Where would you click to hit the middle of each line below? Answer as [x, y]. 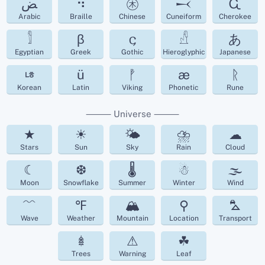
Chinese [132, 17]
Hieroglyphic [184, 52]
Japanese [235, 52]
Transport [235, 219]
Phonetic [184, 88]
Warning [132, 254]
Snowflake [81, 183]
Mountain [132, 219]
